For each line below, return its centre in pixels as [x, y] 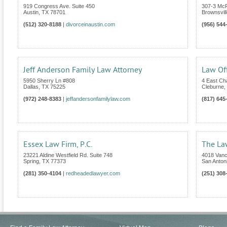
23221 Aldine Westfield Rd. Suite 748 [68, 155]
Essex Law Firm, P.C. [58, 145]
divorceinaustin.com [90, 25]
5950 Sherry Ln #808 [49, 81]
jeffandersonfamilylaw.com [98, 99]
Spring [31, 161]
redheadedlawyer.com [93, 174]
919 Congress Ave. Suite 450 [59, 6]
